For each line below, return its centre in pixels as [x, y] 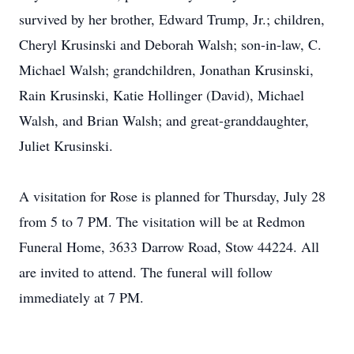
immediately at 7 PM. [81, 297]
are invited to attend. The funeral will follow [146, 272]
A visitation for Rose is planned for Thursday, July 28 [172, 196]
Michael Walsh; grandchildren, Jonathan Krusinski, [166, 70]
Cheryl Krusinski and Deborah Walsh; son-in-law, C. [170, 44]
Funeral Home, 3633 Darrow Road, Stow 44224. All [169, 247]
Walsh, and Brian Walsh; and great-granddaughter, [164, 120]
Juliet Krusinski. [66, 145]
